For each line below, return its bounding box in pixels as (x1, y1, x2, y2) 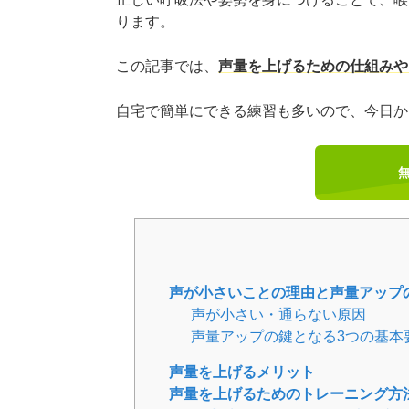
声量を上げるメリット (169, 364, 316, 381)
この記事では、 (116, 58, 218, 75)
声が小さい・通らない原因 (191, 307, 367, 323)
